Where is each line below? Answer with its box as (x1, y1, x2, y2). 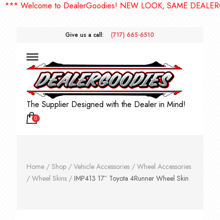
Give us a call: (65, 30, 104, 39)
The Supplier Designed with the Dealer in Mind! (26, 99, 186, 110)
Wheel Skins (31, 173, 67, 184)
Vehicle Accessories (73, 162, 130, 172)
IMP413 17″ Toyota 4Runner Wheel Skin (74, 173, 189, 184)
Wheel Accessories (137, 162, 191, 172)
